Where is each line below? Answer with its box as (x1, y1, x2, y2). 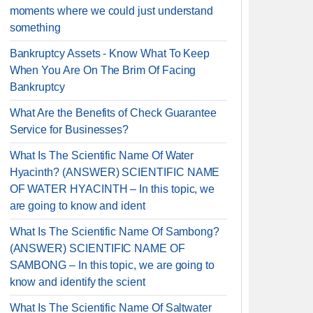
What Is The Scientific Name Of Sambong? (9, 226, 220, 238)
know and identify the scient (9, 276, 145, 288)
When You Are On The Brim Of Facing (9, 64, 196, 76)
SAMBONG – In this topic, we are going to (9, 259, 215, 271)
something (9, 22, 61, 34)
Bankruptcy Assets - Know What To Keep (9, 48, 210, 59)
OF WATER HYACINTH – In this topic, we (9, 183, 215, 195)
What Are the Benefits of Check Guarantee (9, 107, 217, 119)
